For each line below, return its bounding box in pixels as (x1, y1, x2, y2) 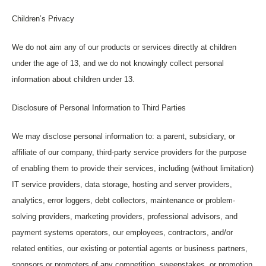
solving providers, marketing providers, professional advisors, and (12, 212, 237, 221)
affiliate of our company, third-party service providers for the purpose (12, 148, 246, 157)
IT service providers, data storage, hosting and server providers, (12, 180, 232, 189)
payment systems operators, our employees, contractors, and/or (12, 228, 233, 237)
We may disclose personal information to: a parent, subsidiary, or (12, 132, 235, 141)
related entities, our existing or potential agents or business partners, (12, 244, 248, 253)
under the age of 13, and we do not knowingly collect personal (12, 59, 224, 68)
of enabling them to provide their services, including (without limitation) (12, 164, 254, 173)
